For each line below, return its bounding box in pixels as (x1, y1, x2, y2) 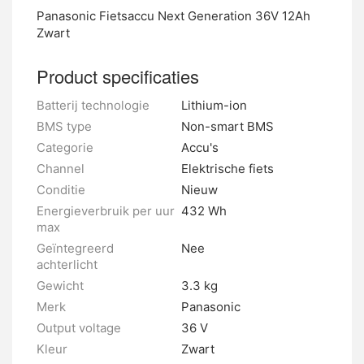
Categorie (37, 140, 93, 155)
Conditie (37, 182, 85, 197)
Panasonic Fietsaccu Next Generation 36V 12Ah (37, 8, 310, 24)
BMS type (37, 119, 92, 134)
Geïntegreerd (37, 240, 114, 256)
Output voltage (37, 320, 121, 336)
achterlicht (37, 257, 97, 272)
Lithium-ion (181, 97, 247, 113)
